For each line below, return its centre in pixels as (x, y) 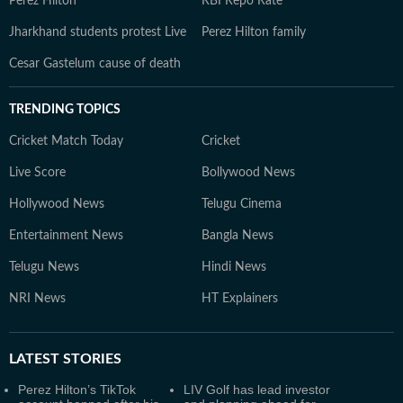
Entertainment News (66, 236)
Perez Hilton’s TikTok (77, 390)
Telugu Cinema (242, 204)
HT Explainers (240, 299)
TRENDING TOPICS (65, 110)
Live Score (37, 173)
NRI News (37, 299)
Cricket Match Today (66, 141)
